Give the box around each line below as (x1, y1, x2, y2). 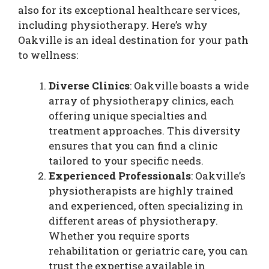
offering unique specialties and (49, 108, 207, 122)
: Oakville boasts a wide (130, 78, 249, 92)
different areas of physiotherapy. (49, 213, 218, 228)
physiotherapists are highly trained (49, 183, 234, 198)
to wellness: (18, 48, 78, 62)
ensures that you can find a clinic (49, 138, 217, 153)
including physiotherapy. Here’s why (18, 18, 208, 32)
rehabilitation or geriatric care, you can (49, 243, 248, 258)
